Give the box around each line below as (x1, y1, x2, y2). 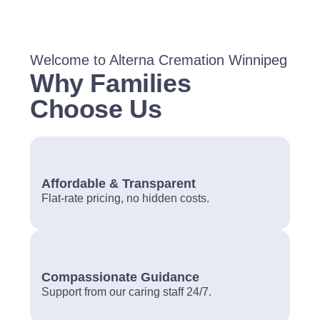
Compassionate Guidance (41, 269, 199, 284)
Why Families (30, 69, 191, 98)
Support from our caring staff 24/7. (41, 286, 211, 298)
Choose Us (30, 94, 162, 124)
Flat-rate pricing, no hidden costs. (41, 192, 209, 204)
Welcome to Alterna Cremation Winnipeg (30, 52, 287, 68)
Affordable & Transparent (41, 176, 196, 191)
